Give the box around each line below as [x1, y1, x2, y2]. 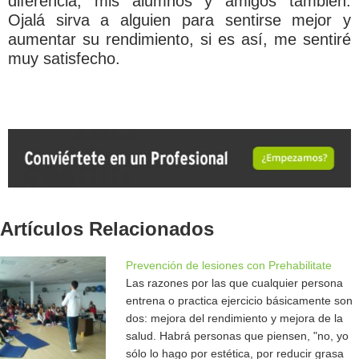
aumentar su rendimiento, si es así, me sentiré [8, 30, 351, 48]
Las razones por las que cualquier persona [125, 276, 343, 290]
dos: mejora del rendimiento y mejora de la [125, 312, 343, 325]
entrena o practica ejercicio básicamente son [125, 294, 353, 308]
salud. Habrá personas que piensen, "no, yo [125, 329, 349, 343]
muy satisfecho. [8, 49, 120, 67]
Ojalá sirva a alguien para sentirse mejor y [8, 10, 351, 29]
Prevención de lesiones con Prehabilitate [125, 259, 332, 272]
